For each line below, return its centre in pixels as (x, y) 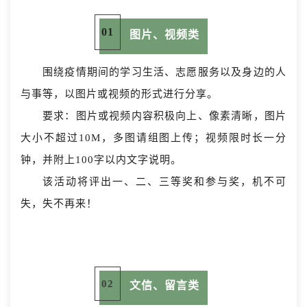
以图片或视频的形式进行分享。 (141, 94)
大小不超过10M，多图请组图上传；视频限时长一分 (153, 138)
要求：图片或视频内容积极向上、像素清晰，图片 (164, 116)
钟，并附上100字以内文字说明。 (101, 160)
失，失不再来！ (59, 204)
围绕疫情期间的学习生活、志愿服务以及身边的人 (164, 72)
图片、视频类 (164, 35)
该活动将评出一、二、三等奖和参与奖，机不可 (164, 182)
